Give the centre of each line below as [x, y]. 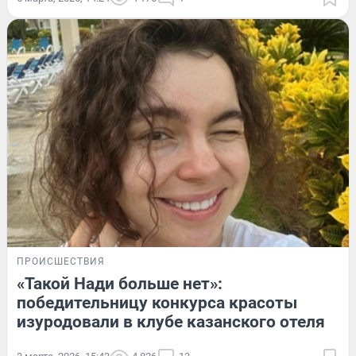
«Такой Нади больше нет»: [120, 283]
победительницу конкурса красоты [157, 302]
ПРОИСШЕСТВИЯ [61, 261]
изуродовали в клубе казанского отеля [171, 321]
